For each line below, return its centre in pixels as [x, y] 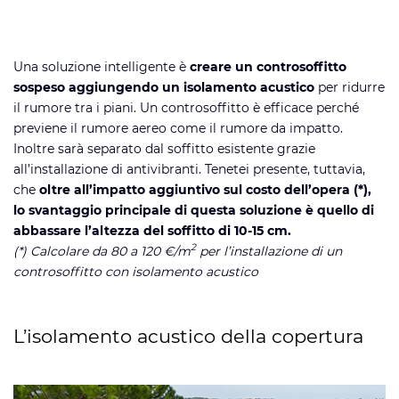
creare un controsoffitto [268, 66]
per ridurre [350, 87]
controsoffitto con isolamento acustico [136, 271]
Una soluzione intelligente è [102, 66]
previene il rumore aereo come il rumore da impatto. [178, 128]
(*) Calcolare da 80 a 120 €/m [102, 251]
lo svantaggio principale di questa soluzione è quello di [194, 210]
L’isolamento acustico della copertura [188, 336]
